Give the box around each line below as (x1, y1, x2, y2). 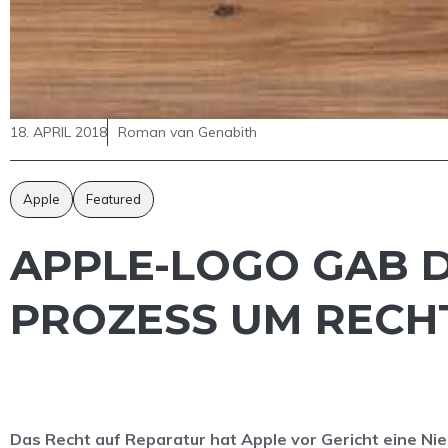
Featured (86, 191, 141, 208)
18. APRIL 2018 (10, 123, 107, 142)
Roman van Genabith (118, 123, 257, 142)
